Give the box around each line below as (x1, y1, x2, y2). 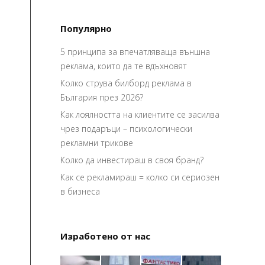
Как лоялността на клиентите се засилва (60, 109, 219, 120)
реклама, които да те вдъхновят (60, 60, 187, 72)
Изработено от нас (60, 230, 150, 242)
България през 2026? (60, 92, 143, 103)
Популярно (60, 22, 112, 34)
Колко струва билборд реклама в (60, 77, 192, 89)
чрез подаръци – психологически (60, 123, 192, 134)
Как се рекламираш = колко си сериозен (60, 172, 219, 183)
